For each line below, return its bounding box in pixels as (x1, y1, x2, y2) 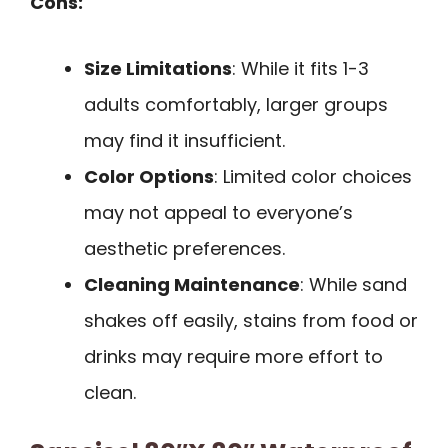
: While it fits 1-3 (232, 56, 369, 82)
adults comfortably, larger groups (84, 92, 388, 118)
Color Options (84, 164, 214, 190)
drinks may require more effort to (84, 344, 383, 370)
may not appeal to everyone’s (84, 200, 353, 226)
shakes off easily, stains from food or (84, 308, 418, 334)
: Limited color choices (214, 164, 412, 190)
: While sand (300, 272, 407, 298)
